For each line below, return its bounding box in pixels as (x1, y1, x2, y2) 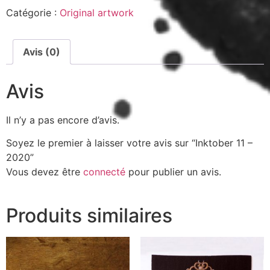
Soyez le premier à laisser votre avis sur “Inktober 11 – (6, 137, 253, 149)
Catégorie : (6, 7, 60, 19)
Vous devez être (6, 166, 83, 178)
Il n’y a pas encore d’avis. (6, 114, 119, 127)
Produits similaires (6, 204, 172, 228)
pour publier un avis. (125, 166, 221, 178)
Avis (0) (23, 46, 60, 58)
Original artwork (60, 7, 134, 19)
